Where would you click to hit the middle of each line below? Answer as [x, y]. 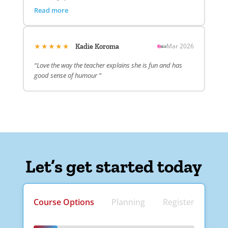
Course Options [64, 202]
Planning [129, 202]
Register [179, 202]
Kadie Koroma [97, 47]
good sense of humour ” [67, 76]
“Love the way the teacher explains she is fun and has [108, 65]
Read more [51, 10]
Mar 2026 [180, 46]
